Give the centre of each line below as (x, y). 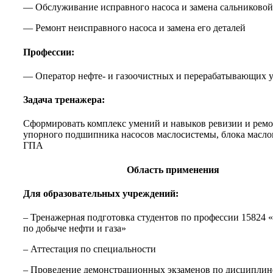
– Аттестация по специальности (90, 249)
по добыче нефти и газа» (75, 229)
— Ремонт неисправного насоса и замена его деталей (134, 28)
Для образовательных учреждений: (101, 193)
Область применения (173, 169)
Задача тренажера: (64, 100)
